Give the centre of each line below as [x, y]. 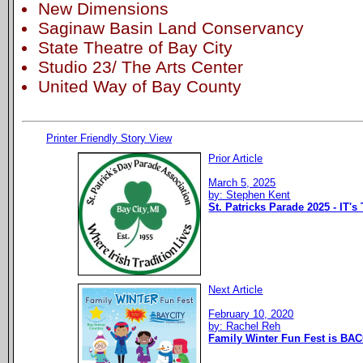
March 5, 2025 [242, 182]
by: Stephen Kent [250, 194]
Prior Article [236, 158]
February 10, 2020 [251, 314]
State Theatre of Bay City [135, 47]
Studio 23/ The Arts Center [140, 66]
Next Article [236, 289]
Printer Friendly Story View [109, 138]
